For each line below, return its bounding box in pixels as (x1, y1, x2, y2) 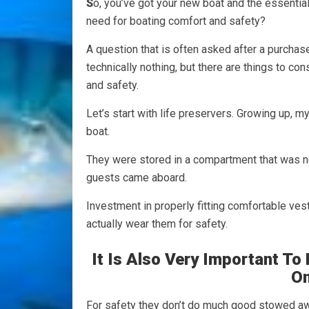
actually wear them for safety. (86, 217, 228, 230)
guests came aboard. (86, 170, 187, 184)
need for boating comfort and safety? (86, 14, 266, 28)
